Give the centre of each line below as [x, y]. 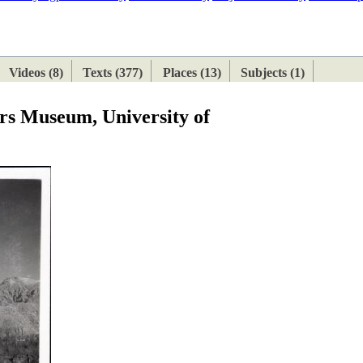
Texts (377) [113, 73]
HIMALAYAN [99, 51]
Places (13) [192, 73]
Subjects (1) [272, 73]
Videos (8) [36, 73]
